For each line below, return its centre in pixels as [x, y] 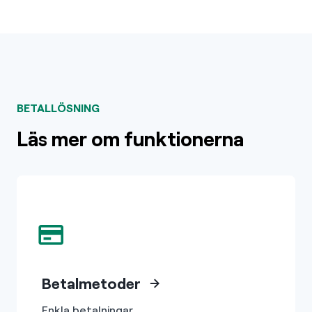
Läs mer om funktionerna [130, 138]
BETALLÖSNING [58, 108]
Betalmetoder [91, 283]
